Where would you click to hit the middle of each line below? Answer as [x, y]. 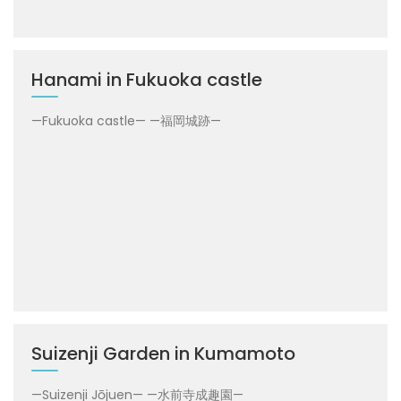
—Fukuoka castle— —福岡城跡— [126, 120]
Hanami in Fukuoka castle [147, 79]
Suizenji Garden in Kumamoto [163, 354]
